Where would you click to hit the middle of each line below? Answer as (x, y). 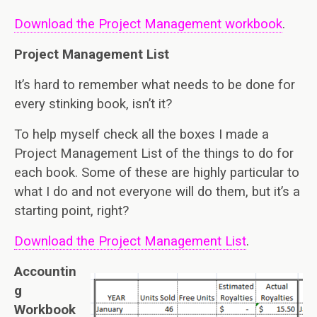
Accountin (45, 272)
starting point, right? (71, 211)
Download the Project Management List (130, 241)
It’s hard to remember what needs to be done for (155, 85)
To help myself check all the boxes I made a (142, 134)
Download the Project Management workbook (148, 24)
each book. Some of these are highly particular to (157, 173)
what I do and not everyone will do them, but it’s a (157, 192)
